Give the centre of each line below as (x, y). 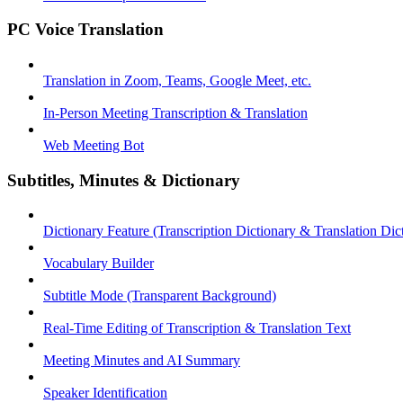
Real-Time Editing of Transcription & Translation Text (197, 328)
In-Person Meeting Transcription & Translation (175, 113)
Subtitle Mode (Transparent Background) (160, 296)
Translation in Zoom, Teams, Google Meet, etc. (177, 81)
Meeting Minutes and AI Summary (142, 361)
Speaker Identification (105, 393)
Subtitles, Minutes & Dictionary (124, 180)
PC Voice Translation (85, 30)
